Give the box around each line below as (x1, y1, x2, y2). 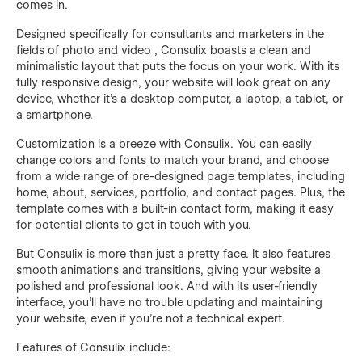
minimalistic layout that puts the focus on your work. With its (16, 59, 339, 73)
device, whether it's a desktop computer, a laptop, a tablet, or (16, 91, 343, 105)
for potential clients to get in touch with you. (16, 217, 251, 231)
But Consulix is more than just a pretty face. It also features (16, 246, 330, 260)
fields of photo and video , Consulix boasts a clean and (16, 43, 311, 57)
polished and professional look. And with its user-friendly (16, 279, 318, 293)
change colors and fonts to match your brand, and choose (16, 153, 329, 166)
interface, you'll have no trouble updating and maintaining (16, 295, 322, 309)
